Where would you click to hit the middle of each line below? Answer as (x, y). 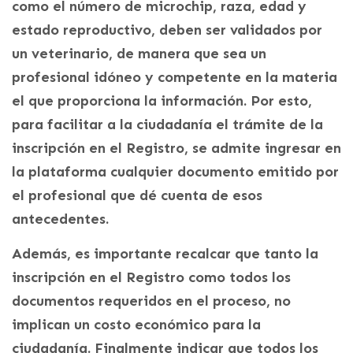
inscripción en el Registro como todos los (151, 278)
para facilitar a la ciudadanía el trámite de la (167, 125)
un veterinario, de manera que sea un (139, 54)
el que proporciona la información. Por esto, (162, 101)
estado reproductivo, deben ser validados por (167, 30)
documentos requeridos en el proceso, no (151, 301)
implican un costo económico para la (136, 325)
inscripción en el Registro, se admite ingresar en (176, 149)
